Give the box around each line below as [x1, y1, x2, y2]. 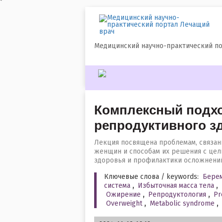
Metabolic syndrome [150, 199, 215, 208]
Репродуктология [148, 190, 206, 199]
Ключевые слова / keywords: [104, 172, 201, 181]
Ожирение [106, 190, 141, 199]
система [104, 181, 130, 190]
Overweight [106, 199, 142, 208]
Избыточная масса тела [138, 181, 214, 190]
